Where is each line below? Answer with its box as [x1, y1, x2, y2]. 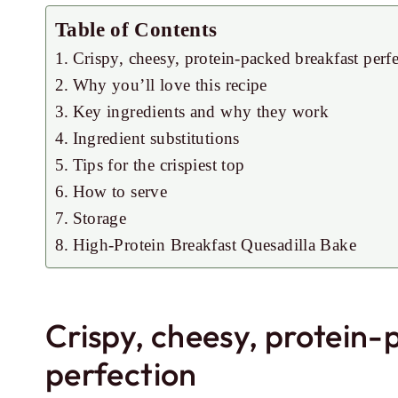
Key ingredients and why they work [72, 102, 330, 121]
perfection [45, 354, 197, 394]
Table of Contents [55, 19, 218, 41]
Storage [72, 209, 127, 227]
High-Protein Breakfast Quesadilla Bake [72, 235, 357, 254]
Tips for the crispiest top [72, 155, 245, 174]
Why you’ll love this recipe [72, 76, 267, 94]
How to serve [72, 182, 168, 201]
